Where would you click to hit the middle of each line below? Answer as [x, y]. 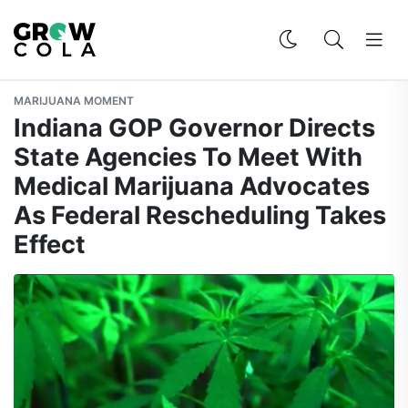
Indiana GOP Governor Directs [194, 128]
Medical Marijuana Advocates [192, 186]
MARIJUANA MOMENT [74, 101]
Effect [50, 245]
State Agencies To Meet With [188, 157]
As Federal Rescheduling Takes [200, 215]
